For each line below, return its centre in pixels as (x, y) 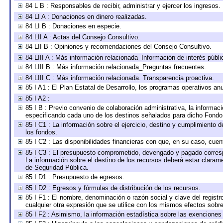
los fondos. (41, 132)
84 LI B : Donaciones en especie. (73, 26)
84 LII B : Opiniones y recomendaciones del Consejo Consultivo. (118, 47)
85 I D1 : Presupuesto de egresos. (75, 177)
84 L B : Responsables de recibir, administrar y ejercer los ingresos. (123, 6)
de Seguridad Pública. (57, 167)
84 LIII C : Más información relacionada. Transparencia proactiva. (120, 78)
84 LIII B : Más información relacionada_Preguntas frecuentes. (116, 67)
